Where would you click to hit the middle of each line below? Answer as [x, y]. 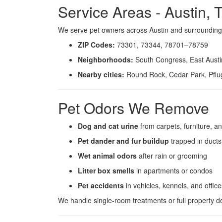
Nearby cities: [101, 74]
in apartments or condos [173, 170]
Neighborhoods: [106, 59]
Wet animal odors [107, 156]
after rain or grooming [172, 156]
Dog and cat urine [108, 126]
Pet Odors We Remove [134, 108]
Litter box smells [106, 170]
